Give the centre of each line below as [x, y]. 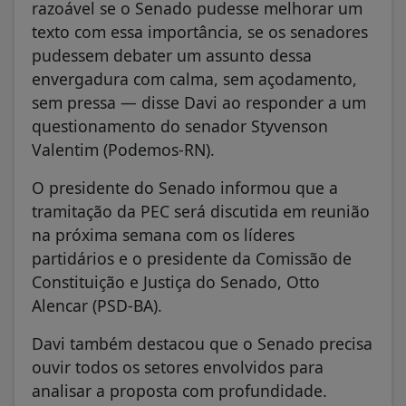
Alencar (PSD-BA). [97, 305]
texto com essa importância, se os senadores [200, 31]
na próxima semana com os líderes [163, 234]
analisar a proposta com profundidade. [179, 390]
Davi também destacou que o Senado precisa [202, 343]
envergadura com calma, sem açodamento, [194, 78]
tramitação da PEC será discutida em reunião [201, 211]
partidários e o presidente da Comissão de [192, 258]
